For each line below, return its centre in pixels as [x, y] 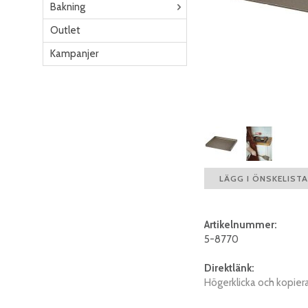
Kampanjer [74, 54]
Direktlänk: [229, 268]
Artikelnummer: [241, 225]
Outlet [65, 30]
